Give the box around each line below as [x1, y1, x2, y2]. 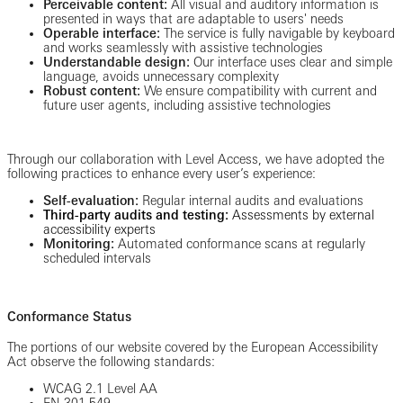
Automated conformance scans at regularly [118, 236, 365, 251]
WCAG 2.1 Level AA [43, 381, 157, 397]
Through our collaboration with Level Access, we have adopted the [7, 151, 384, 166]
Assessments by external [228, 207, 374, 222]
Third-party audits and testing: [43, 207, 228, 222]
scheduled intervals [43, 250, 151, 265]
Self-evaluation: [43, 193, 139, 208]
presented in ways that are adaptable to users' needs [43, 11, 347, 26]
